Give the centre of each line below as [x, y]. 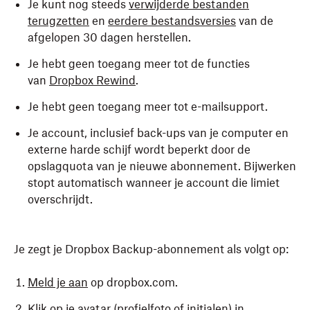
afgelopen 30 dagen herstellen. [109, 37]
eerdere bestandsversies [172, 21]
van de [255, 21]
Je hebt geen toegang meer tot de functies [139, 64]
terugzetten [58, 21]
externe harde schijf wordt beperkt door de [139, 149]
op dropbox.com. [133, 282]
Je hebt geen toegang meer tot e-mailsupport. [148, 107]
